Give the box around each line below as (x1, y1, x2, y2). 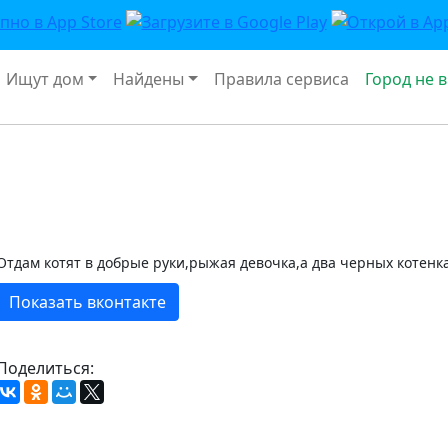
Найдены (113, 67, 185, 90)
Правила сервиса (214, 67, 350, 90)
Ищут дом (5, 67, 84, 90)
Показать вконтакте (9, 290, 166, 313)
